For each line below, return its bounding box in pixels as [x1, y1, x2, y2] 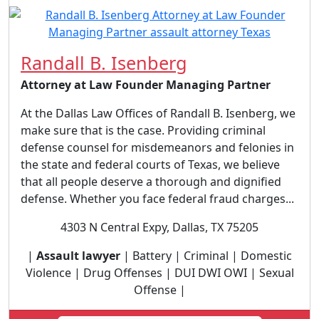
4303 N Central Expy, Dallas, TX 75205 [61, 219, 258, 235]
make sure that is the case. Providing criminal [21, 122, 266, 138]
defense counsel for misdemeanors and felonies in [21, 140, 294, 155]
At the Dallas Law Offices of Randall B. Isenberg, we [21, 105, 296, 121]
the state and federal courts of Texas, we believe [21, 157, 280, 172]
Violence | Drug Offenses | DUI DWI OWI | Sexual [25, 265, 294, 281]
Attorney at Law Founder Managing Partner [21, 77, 271, 93]
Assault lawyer [36, 248, 120, 263]
